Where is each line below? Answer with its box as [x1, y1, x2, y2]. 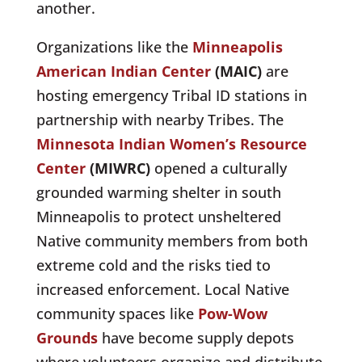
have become [97, 327, 197, 347]
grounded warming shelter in [36, 182, 242, 202]
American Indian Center [36, 61, 211, 81]
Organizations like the [36, 36, 192, 57]
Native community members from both [36, 230, 308, 250]
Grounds [36, 327, 98, 347]
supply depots [196, 327, 294, 347]
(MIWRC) [85, 158, 154, 178]
